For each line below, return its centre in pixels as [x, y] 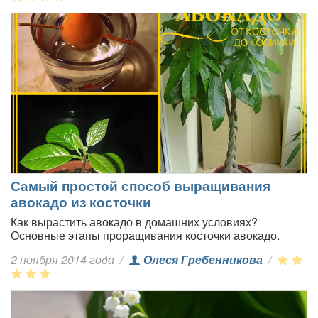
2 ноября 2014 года [64, 259]
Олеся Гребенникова [203, 259]
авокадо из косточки [81, 202]
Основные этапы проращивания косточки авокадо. [145, 235]
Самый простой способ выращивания [141, 185]
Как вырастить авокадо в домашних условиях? [134, 222]
